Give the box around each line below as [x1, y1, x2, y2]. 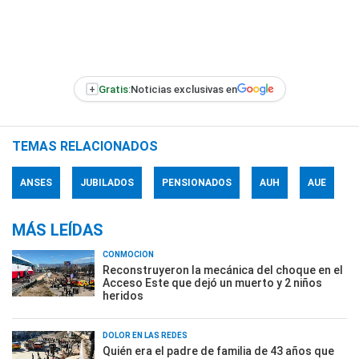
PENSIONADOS [162, 177, 232, 188]
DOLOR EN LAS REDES [103, 331, 188, 340]
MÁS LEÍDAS [12, 220, 103, 240]
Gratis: [98, 83, 131, 95]
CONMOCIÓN [103, 250, 154, 259]
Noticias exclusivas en [130, 83, 237, 95]
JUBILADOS [80, 177, 134, 188]
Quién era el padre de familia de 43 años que [103, 345, 334, 357]
